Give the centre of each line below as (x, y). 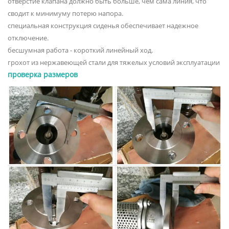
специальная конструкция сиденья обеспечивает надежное (103, 25)
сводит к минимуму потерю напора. (65, 13)
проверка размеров (43, 74)
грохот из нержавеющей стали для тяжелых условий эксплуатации (114, 62)
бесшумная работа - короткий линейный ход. (80, 50)
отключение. (28, 38)
